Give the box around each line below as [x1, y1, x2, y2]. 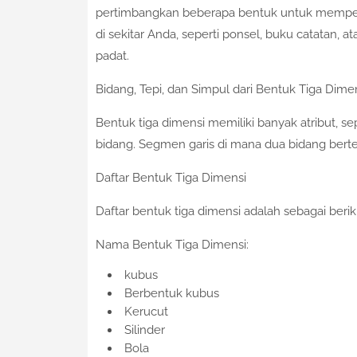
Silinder [124, 323, 165, 338]
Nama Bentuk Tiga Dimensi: [95, 237, 249, 253]
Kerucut [124, 304, 168, 320]
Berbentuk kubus [124, 286, 219, 301]
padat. [95, 49, 129, 64]
